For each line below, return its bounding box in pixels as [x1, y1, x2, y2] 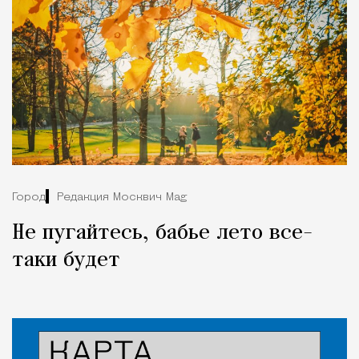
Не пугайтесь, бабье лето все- [12, 222, 313, 245]
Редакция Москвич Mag [57, 191, 187, 204]
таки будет [12, 249, 120, 272]
